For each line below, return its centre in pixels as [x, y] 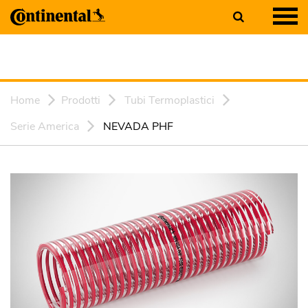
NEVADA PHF [138, 126]
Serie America [45, 126]
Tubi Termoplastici [169, 100]
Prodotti [81, 100]
